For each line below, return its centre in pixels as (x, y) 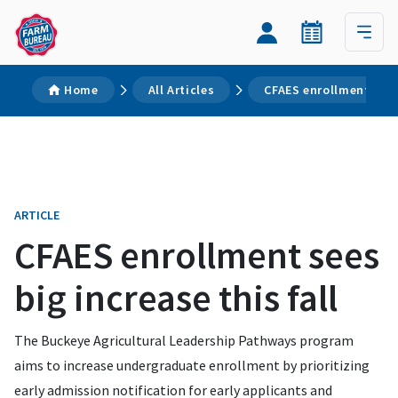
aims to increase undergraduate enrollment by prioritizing (192, 365)
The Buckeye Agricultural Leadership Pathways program (184, 340)
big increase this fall (176, 298)
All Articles (181, 90)
